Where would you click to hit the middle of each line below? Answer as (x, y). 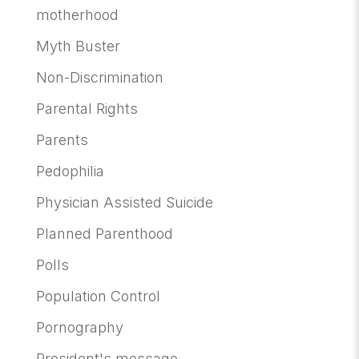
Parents (62, 139)
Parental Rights (87, 108)
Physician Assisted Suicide (124, 202)
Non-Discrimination (99, 77)
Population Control (98, 296)
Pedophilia (70, 171)
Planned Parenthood (104, 233)
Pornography (79, 327)
